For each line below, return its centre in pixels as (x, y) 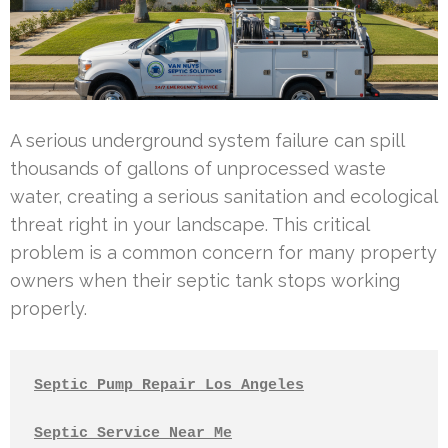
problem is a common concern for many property (223, 252)
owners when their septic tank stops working (205, 280)
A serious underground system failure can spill (207, 140)
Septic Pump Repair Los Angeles (169, 385)
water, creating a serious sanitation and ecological (223, 196)
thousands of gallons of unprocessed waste (198, 168)
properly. (48, 308)
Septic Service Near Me (133, 433)
